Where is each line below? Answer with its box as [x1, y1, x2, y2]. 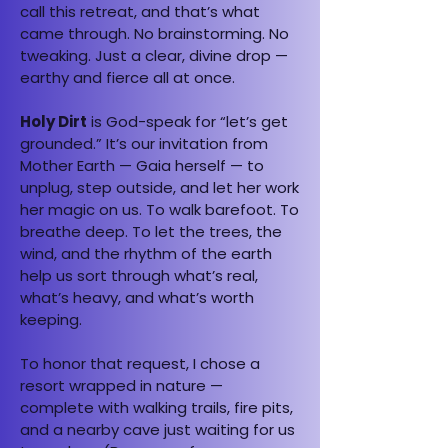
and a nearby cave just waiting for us [20, 419, 295, 440]
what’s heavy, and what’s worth [20, 287, 254, 308]
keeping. [20, 309, 82, 330]
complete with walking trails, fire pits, [20, 397, 293, 418]
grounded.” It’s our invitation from [20, 133, 268, 154]
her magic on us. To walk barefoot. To [20, 199, 299, 220]
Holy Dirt [20, 111, 87, 132]
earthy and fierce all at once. [20, 67, 235, 88]
